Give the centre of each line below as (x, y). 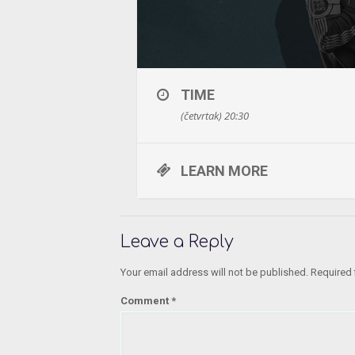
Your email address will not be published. (214, 273)
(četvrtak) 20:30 (215, 116)
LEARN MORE (224, 171)
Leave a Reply (177, 242)
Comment (146, 301)
